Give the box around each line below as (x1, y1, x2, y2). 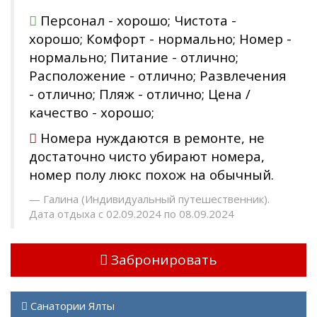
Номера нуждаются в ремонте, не (40, 129, 265, 147)
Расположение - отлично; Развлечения (29, 66, 287, 84)
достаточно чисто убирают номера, (29, 147, 265, 166)
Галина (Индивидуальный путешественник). (43, 191, 270, 206)
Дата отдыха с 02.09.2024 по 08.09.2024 (29, 206, 234, 221)
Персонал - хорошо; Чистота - (40, 11, 236, 29)
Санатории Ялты (30, 299, 115, 313)
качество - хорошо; (29, 103, 154, 121)
